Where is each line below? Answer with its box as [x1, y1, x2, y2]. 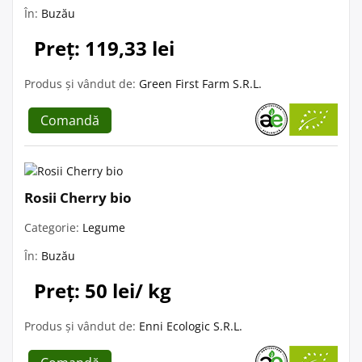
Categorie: [24, 219, 82, 235]
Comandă [40, 111, 99, 129]
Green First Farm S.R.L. [139, 75, 262, 91]
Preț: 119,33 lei [34, 34, 175, 61]
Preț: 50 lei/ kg [34, 276, 171, 304]
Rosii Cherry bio [24, 187, 132, 207]
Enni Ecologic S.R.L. [139, 318, 242, 334]
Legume [82, 219, 125, 235]
